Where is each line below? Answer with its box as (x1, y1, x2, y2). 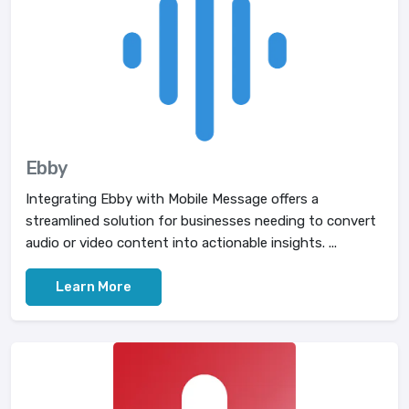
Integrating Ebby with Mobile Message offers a (26, 191, 319, 207)
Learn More (56, 278, 131, 295)
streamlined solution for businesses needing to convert (26, 213, 376, 229)
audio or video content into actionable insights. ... (26, 235, 337, 251)
